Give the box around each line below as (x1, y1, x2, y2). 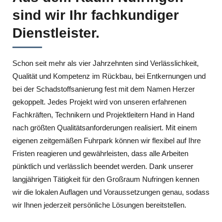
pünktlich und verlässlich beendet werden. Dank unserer (12, 162, 193, 170)
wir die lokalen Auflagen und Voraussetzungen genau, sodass (12, 187, 210, 196)
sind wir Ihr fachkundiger (12, 7, 179, 23)
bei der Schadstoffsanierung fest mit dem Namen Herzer (12, 84, 195, 93)
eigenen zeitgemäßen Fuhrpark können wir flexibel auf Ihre (12, 136, 201, 145)
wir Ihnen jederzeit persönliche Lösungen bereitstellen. (12, 200, 186, 209)
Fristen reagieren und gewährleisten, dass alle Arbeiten (12, 149, 188, 158)
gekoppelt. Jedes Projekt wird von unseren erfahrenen (12, 97, 186, 106)
